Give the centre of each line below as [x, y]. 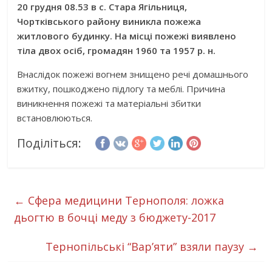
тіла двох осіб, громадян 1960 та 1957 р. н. [117, 50]
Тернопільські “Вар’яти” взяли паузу [146, 246]
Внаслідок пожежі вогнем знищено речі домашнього [133, 74]
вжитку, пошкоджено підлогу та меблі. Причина [121, 89]
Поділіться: [49, 143]
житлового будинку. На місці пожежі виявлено [127, 36]
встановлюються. [55, 118]
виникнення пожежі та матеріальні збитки [109, 103]
